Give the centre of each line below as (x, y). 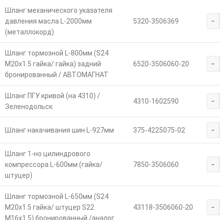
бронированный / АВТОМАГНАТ (56, 74)
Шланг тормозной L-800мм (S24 (56, 53)
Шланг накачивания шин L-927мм (59, 130)
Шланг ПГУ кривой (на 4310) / (52, 96)
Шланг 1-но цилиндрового (47, 153)
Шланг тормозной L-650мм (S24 (56, 196)
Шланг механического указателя (58, 10)
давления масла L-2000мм (48, 21)
